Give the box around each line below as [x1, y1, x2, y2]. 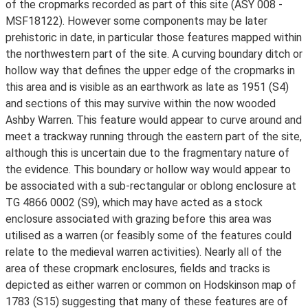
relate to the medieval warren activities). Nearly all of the [5, 245, 282, 258]
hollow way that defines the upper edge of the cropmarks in [5, 64, 295, 77]
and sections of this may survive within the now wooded [5, 97, 276, 110]
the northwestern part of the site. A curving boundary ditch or [5, 47, 302, 60]
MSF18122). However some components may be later [5, 14, 267, 27]
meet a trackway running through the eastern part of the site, [5, 130, 302, 143]
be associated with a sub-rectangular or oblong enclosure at [5, 179, 296, 192]
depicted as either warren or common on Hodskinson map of [5, 278, 296, 291]
